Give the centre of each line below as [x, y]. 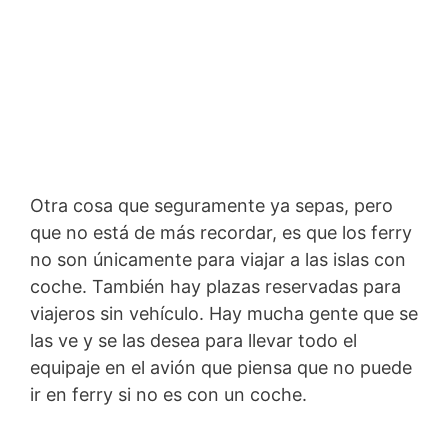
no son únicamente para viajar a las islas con [218, 260]
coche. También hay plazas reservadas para [215, 287]
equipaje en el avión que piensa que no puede [221, 368]
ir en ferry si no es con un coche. [168, 395]
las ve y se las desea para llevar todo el [193, 341]
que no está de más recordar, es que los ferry [221, 233]
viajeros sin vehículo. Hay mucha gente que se [224, 314]
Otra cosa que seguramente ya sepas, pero [211, 206]
